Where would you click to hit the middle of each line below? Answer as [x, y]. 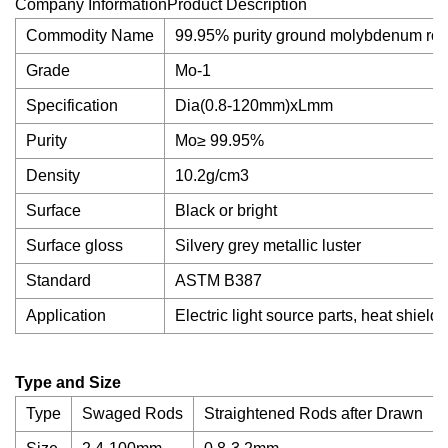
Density [53, 175]
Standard [58, 280]
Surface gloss [74, 245]
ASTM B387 [218, 280]
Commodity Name [90, 35]
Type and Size [68, 382]
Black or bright [226, 210]
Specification [72, 105]
